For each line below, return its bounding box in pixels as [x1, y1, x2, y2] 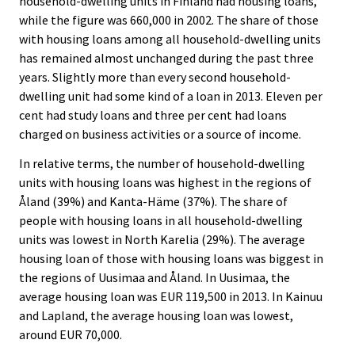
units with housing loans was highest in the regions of [19, 174, 311, 191]
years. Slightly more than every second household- [19, 69, 291, 86]
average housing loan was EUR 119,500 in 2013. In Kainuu [19, 288, 323, 305]
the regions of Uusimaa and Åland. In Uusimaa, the [19, 269, 290, 286]
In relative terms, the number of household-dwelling [19, 155, 305, 172]
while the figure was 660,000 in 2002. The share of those [19, 12, 319, 29]
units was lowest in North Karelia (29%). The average [19, 231, 305, 248]
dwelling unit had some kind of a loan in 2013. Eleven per [19, 88, 323, 105]
